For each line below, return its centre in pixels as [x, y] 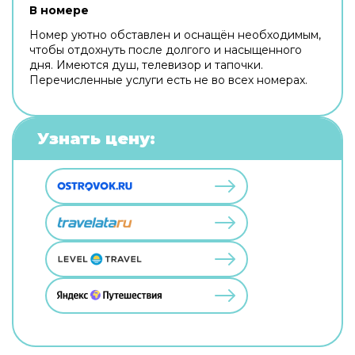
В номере [59, 10]
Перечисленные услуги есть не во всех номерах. [168, 80]
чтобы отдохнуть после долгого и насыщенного [166, 50]
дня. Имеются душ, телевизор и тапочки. [146, 65]
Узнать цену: [96, 138]
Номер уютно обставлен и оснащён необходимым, [175, 34]
